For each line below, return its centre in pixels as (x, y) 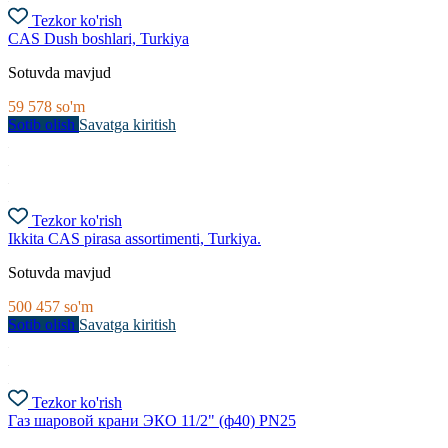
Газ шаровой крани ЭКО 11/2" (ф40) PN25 (152, 421)
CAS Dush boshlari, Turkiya (98, 39)
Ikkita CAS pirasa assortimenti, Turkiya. (134, 239)
